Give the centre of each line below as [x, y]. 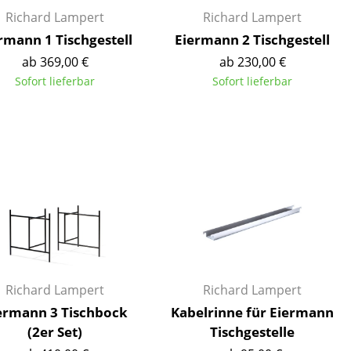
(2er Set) [55, 332]
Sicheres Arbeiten [143, 76]
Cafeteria [118, 33]
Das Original [90, 153]
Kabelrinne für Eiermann [252, 312]
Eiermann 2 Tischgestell [252, 40]
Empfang [118, 11]
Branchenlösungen [147, 54]
